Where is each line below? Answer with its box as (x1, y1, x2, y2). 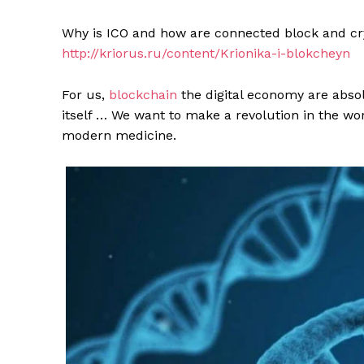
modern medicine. (62, 128, 176, 144)
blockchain (109, 87, 177, 103)
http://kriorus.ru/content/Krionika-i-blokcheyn (62, 45, 350, 62)
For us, (62, 87, 109, 103)
